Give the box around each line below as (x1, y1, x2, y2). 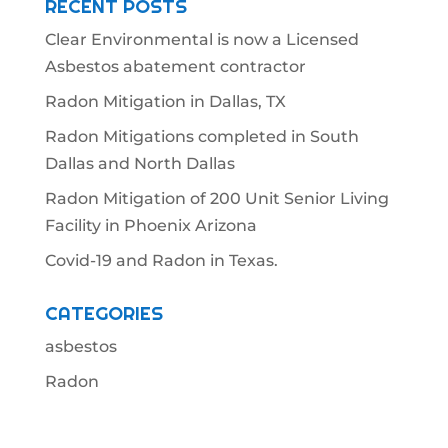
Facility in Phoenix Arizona (44, 215, 257, 235)
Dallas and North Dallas (44, 153, 235, 173)
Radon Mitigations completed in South (44, 126, 359, 146)
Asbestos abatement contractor (44, 56, 306, 76)
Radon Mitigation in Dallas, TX (44, 91, 286, 111)
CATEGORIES (44, 300, 163, 325)
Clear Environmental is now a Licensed (44, 29, 359, 49)
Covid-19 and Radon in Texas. (44, 250, 278, 270)
